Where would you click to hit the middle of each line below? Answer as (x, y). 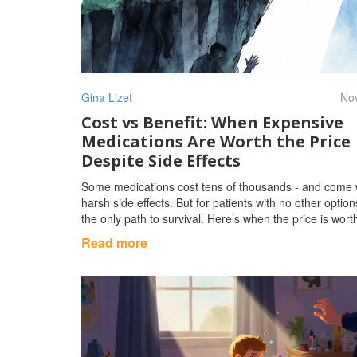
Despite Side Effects (161, 160)
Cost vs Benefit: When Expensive (212, 122)
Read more (114, 242)
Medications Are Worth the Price (216, 141)
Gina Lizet (107, 97)
